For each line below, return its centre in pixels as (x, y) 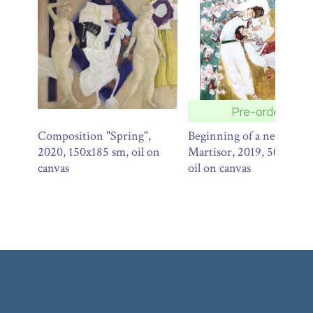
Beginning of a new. (237, 136)
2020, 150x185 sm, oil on (99, 152)
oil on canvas (219, 168)
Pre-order (258, 111)
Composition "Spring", (94, 136)
